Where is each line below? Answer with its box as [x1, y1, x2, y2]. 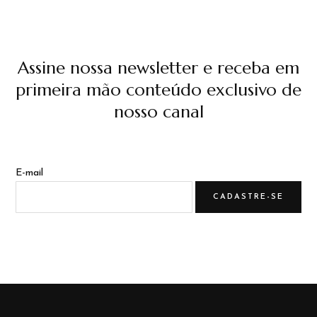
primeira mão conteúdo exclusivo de [16, 79, 301, 100]
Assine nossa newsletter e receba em [18, 57, 299, 79]
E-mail [16, 167, 43, 178]
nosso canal [113, 100, 204, 122]
